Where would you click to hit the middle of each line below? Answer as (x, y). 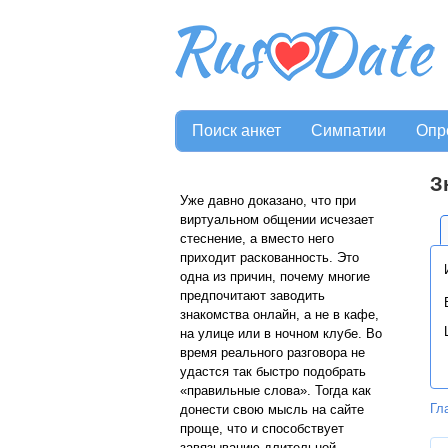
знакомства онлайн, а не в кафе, (279, 314)
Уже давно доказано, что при (268, 200)
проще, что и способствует (262, 428)
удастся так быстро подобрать (273, 371)
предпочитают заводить (252, 295)
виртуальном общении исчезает (277, 219)
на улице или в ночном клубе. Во (281, 333)
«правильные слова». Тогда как (275, 390)
